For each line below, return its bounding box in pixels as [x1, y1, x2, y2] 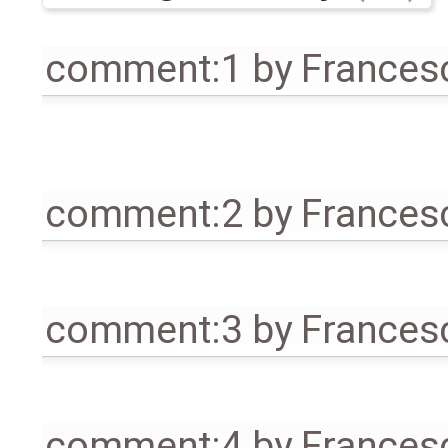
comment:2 [45, 190, 243, 237]
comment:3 [45, 307, 243, 354]
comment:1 [45, 45, 243, 92]
